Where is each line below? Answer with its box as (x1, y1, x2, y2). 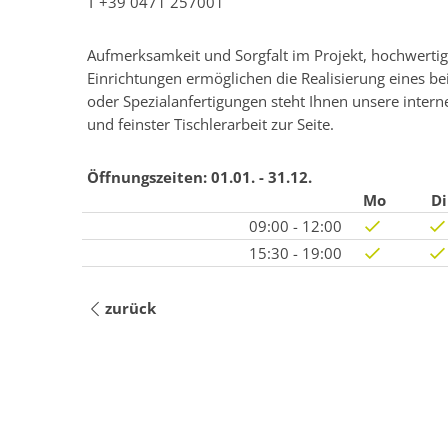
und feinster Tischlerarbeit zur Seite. (87, 114, 334, 134)
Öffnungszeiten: (87, 167, 211, 187)
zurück (105, 298, 156, 318)
